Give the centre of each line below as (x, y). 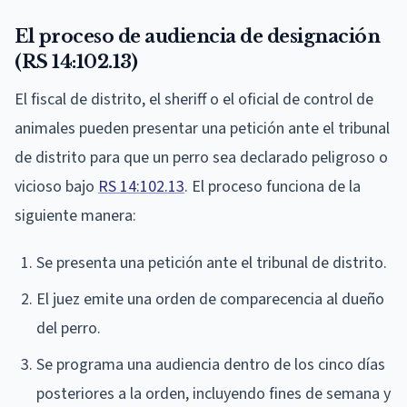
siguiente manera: (75, 215)
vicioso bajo (56, 186)
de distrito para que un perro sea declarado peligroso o (201, 157)
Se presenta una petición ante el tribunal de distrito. (212, 263)
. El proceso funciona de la (273, 186)
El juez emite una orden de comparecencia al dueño (210, 299)
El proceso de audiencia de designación (197, 36)
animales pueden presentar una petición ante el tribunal (202, 128)
